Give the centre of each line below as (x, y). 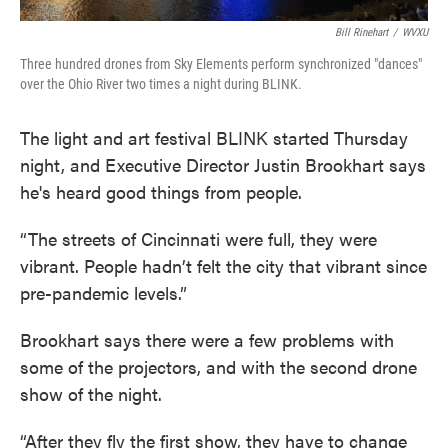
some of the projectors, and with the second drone (218, 366)
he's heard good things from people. (161, 191)
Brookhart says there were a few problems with (207, 339)
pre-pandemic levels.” (103, 292)
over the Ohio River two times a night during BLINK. (161, 83)
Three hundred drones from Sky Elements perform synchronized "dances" (221, 63)
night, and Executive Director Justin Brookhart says (223, 164)
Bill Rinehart (361, 32)
